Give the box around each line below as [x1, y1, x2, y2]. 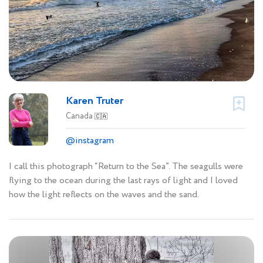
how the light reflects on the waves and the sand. [9, 188, 199, 202]
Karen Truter [66, 93, 123, 109]
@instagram [66, 134, 114, 148]
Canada [66, 110, 95, 123]
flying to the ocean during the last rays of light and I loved [9, 174, 238, 188]
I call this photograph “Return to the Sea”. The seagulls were [9, 160, 243, 174]
